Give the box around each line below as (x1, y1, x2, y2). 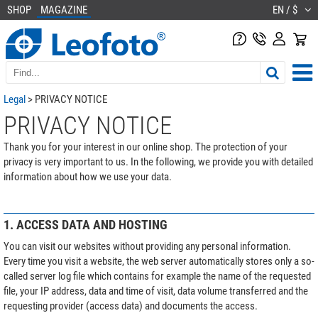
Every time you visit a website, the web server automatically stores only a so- (4, 254, 314, 268)
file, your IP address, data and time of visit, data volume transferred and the (4, 284, 308, 297)
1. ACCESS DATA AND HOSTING (4, 216, 168, 232)
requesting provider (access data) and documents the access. (4, 299, 258, 312)
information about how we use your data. (4, 170, 172, 183)
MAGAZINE (40, 4, 87, 16)
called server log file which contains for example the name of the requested (4, 269, 311, 283)
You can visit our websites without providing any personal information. (4, 239, 291, 253)
